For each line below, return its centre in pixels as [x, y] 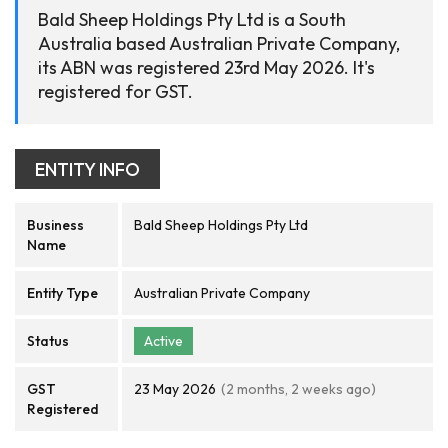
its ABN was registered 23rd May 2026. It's [206, 67]
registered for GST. [115, 91]
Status [48, 341]
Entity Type [62, 293]
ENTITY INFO [87, 169]
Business [55, 225]
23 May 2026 [175, 389]
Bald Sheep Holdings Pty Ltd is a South [192, 19]
